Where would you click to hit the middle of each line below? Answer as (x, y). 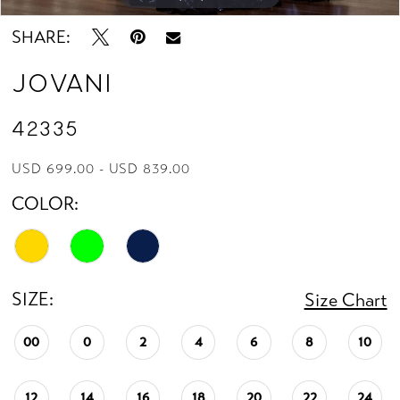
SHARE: (42, 37)
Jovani (62, 87)
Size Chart (346, 301)
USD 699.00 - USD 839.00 (101, 169)
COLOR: (46, 204)
